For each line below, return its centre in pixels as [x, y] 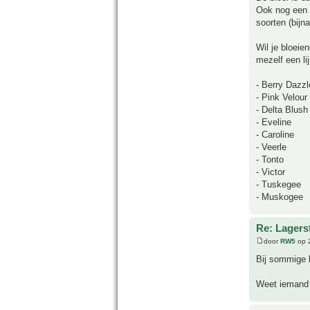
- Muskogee [280, 197]
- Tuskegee [279, 184]
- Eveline [274, 122]
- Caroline [275, 134]
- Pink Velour [282, 97]
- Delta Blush [282, 109]
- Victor [271, 172]
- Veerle [271, 147]
